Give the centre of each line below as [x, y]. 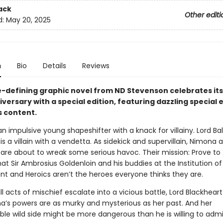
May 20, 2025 [28, 20]
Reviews [96, 66]
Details [54, 66]
